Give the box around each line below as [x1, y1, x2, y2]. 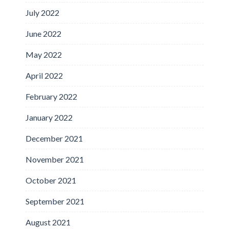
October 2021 [26, 175, 76, 185]
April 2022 [26, 70, 63, 80]
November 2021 [26, 154, 84, 164]
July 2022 [26, 7, 59, 17]
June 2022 [26, 28, 61, 38]
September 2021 [26, 196, 84, 206]
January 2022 [26, 112, 73, 122]
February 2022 [26, 91, 77, 101]
